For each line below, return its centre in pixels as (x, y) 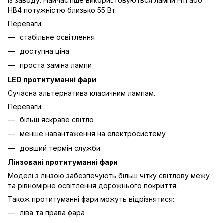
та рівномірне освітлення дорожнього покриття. (93, 186)
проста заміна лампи (56, 65)
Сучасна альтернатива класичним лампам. (82, 93)
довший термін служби (60, 148)
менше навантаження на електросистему (93, 134)
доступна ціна (45, 51)
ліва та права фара (52, 213)
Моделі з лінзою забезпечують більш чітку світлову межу (109, 176)
